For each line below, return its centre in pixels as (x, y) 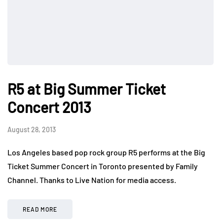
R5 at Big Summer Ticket (87, 89)
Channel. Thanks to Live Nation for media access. (92, 180)
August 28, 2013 (32, 130)
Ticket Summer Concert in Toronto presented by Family (103, 166)
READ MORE (40, 209)
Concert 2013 (49, 107)
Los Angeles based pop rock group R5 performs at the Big (106, 152)
